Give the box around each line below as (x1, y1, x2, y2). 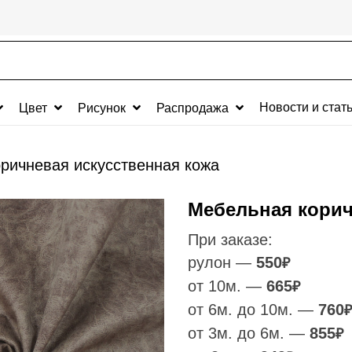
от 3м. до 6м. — (188, 324, 310, 342)
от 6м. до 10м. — (188, 301, 318, 318)
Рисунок (78, 101, 129, 115)
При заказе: (188, 231, 273, 248)
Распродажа (156, 101, 232, 115)
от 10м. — (188, 277, 266, 295)
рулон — (188, 254, 256, 271)
